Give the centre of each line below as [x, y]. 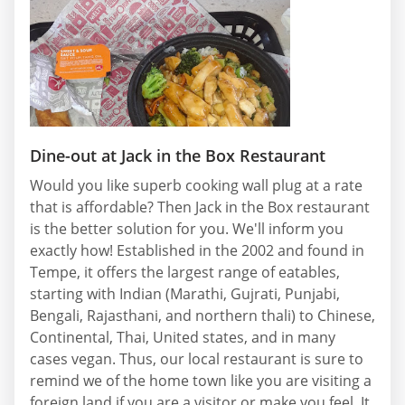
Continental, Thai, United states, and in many [183, 338]
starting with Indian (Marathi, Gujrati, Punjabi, [185, 294]
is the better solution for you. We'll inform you [187, 229]
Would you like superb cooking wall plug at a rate [196, 186]
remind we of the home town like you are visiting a [201, 381]
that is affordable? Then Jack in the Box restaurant [200, 207]
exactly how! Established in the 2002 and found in [197, 251]
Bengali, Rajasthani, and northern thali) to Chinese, [202, 316]
